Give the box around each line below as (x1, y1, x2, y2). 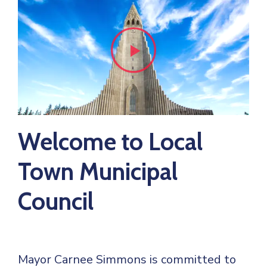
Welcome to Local (18, 126, 203, 156)
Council (18, 186, 94, 216)
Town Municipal (18, 156, 178, 186)
